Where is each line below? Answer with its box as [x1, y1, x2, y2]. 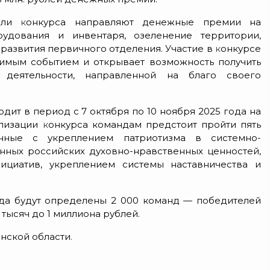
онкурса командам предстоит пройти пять [48, 118, 262, 130]
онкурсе [221, 42, 261, 54]
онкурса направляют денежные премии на [26, 16, 262, 28]
